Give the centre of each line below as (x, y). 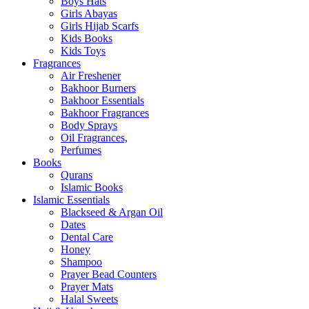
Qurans (77, 175)
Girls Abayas (89, 14)
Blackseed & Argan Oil (112, 212)
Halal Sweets (89, 299)
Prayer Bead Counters (109, 275)
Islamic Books (92, 188)
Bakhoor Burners (98, 88)
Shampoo (81, 262)
